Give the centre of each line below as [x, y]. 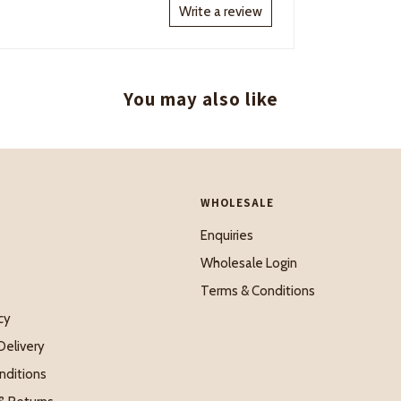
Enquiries [227, 235]
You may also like [200, 99]
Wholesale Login [249, 263]
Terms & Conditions [258, 290]
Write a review [221, 12]
